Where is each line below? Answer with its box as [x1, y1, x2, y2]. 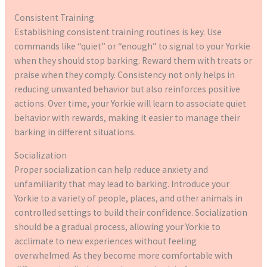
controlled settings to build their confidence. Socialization [14, 207, 247, 219]
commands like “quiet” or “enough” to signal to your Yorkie [14, 40, 250, 52]
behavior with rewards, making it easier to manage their [14, 111, 240, 123]
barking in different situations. [14, 126, 136, 138]
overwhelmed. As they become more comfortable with [14, 250, 232, 262]
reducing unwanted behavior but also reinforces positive [14, 83, 240, 95]
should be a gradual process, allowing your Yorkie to [14, 221, 221, 233]
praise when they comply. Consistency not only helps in [14, 69, 235, 80]
